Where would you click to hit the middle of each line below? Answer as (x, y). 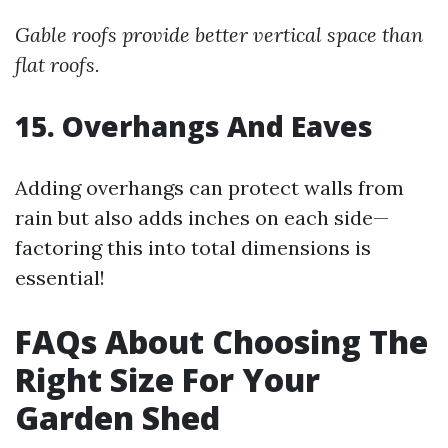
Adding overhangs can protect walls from (209, 188)
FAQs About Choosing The (221, 342)
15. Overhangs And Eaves (194, 126)
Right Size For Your (167, 380)
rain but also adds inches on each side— (202, 218)
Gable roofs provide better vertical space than (219, 35)
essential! (60, 278)
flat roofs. (57, 65)
